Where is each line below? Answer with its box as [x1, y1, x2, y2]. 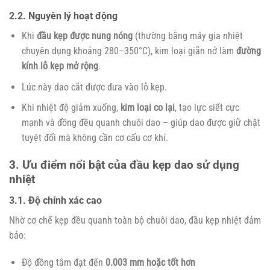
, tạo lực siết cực [174, 102, 239, 114]
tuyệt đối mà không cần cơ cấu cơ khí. [21, 132, 168, 144]
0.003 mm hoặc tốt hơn [105, 257, 195, 269]
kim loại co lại [120, 102, 175, 114]
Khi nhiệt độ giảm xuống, [21, 102, 121, 114]
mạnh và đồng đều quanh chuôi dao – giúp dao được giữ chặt [21, 117, 260, 129]
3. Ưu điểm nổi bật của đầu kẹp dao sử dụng [9, 157, 239, 172]
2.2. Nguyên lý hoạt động [9, 10, 118, 22]
